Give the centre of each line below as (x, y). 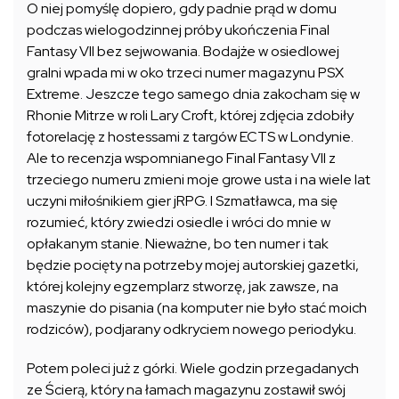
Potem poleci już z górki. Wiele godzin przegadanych (193, 368)
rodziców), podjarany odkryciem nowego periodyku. (191, 329)
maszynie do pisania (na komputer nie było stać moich (197, 307)
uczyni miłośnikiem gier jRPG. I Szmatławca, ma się (182, 200)
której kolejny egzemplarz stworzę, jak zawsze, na (183, 286)
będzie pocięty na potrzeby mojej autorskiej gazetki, (193, 265)
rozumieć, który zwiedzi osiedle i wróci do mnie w (179, 222)
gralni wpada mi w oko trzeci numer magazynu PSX (185, 72)
